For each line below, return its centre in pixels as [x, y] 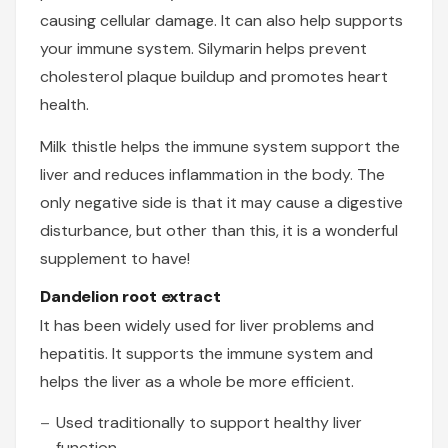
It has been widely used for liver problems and [207, 326]
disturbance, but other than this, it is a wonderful [219, 231]
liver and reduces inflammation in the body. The [212, 175]
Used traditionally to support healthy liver [209, 423]
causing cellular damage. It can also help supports [221, 21]
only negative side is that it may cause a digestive [221, 203]
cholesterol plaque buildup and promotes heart [214, 77]
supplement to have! [115, 259]
